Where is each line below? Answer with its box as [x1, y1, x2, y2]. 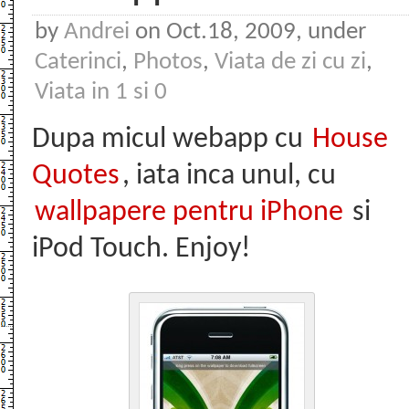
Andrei [64, 20, 130, 45]
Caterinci [35, 50, 121, 75]
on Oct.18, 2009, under [130, 20, 366, 45]
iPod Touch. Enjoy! [32, 235, 250, 264]
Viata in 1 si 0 [35, 80, 167, 105]
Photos [133, 50, 203, 75]
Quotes [32, 162, 120, 191]
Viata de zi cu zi [215, 50, 366, 75]
